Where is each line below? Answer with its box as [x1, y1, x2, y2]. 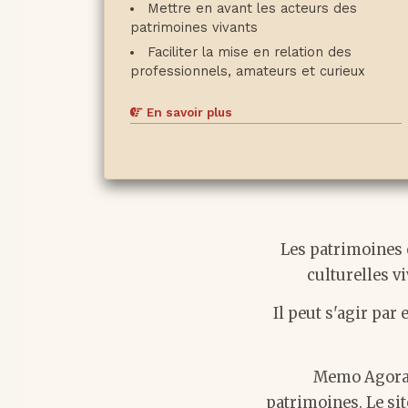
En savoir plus [142, 105, 232, 119]
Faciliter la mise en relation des [148, 45, 352, 60]
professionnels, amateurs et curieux [129, 64, 365, 79]
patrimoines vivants [129, 20, 258, 36]
